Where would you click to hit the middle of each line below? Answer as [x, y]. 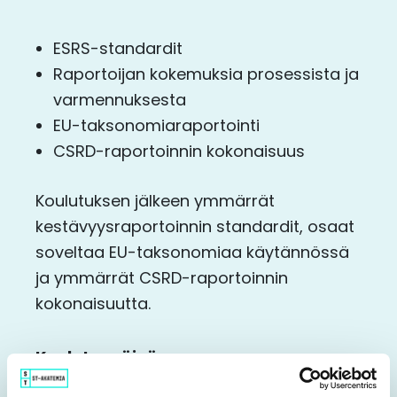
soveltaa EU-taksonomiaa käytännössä [192, 252]
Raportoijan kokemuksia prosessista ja [206, 74]
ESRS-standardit [118, 48]
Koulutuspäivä [97, 357]
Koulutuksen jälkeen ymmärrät [155, 200]
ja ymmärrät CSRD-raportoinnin [162, 277]
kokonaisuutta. [93, 303]
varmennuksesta [120, 99]
